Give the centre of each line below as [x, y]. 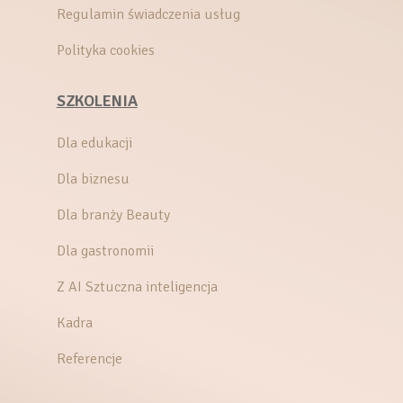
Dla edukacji [94, 143]
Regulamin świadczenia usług [148, 15]
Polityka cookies [105, 51]
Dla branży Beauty [113, 215]
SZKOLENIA [97, 101]
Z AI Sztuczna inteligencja [137, 287]
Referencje [89, 359]
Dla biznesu [93, 179]
